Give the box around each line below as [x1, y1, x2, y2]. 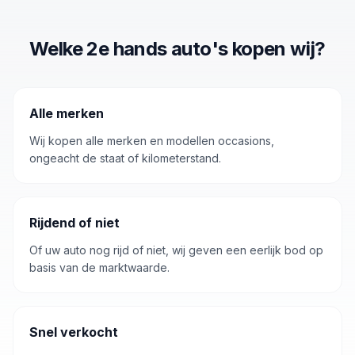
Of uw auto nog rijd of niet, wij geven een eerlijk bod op [29, 243, 323, 257]
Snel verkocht [29, 324, 118, 340]
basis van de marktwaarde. [29, 261, 170, 274]
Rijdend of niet [29, 215, 120, 231]
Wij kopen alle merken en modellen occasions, [29, 134, 274, 147]
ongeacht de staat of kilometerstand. [29, 151, 221, 165]
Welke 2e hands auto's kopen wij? [29, 37, 326, 60]
